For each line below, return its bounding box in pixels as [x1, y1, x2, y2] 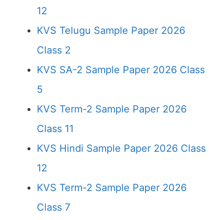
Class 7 [37, 201, 70, 213]
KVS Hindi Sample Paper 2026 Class [37, 142, 206, 154]
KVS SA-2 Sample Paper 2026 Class [37, 64, 205, 76]
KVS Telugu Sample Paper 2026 [37, 25, 185, 36]
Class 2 [37, 44, 71, 56]
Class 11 [37, 123, 74, 135]
